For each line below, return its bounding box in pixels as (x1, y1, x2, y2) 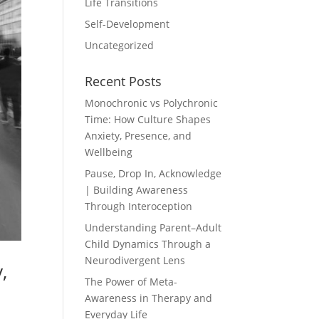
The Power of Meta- (85, 275, 178, 288)
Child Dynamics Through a (85, 237, 211, 251)
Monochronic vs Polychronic (85, 96, 219, 110)
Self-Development (85, 17, 170, 31)
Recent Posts (85, 73, 162, 90)
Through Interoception (85, 199, 193, 213)
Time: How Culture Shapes (85, 113, 211, 126)
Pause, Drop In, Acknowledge (85, 167, 222, 180)
